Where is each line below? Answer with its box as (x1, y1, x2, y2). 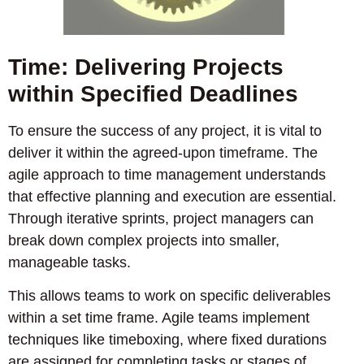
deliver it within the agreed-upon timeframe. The (8, 144, 318, 161)
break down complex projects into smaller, (8, 232, 279, 249)
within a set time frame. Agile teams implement (8, 310, 310, 327)
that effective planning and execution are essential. (8, 188, 336, 205)
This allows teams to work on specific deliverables (8, 288, 331, 305)
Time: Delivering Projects (8, 54, 284, 80)
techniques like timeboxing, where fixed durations (8, 331, 327, 349)
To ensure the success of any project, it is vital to (8, 122, 322, 139)
